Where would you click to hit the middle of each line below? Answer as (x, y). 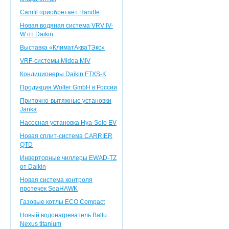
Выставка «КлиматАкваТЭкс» (62, 48)
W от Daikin (37, 34)
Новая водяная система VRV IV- (66, 26)
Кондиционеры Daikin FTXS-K (63, 74)
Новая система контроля (56, 180)
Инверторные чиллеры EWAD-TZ (68, 158)
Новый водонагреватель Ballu (63, 215)
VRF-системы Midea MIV (55, 61)
